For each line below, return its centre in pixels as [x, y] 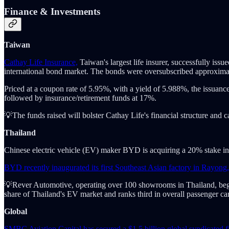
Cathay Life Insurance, [41, 62]
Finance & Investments [52, 11]
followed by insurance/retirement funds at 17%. [80, 98]
